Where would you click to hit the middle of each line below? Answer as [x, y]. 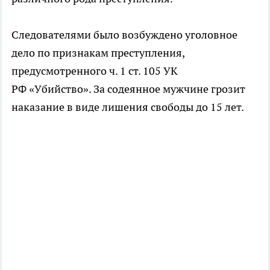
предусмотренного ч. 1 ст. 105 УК [95, 71]
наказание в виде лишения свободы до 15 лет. [128, 107]
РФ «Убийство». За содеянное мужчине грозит [128, 89]
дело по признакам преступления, [98, 52]
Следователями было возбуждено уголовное [124, 34]
